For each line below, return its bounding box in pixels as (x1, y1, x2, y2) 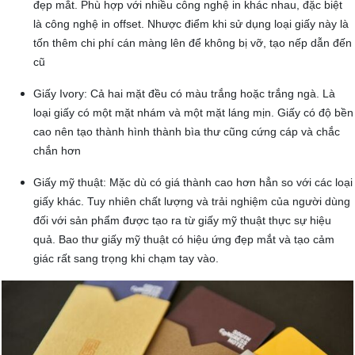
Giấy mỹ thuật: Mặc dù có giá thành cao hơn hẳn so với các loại (33, 176, 353, 189)
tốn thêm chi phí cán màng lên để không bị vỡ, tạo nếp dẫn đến (33, 36, 352, 50)
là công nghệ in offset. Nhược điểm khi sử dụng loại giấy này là (33, 17, 349, 31)
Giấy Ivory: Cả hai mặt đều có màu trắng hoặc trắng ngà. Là (33, 87, 335, 101)
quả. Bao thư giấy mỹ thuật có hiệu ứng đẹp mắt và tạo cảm (33, 233, 334, 246)
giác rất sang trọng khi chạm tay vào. (33, 252, 219, 265)
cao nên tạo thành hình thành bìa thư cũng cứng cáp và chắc (33, 125, 340, 139)
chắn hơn (33, 144, 81, 158)
